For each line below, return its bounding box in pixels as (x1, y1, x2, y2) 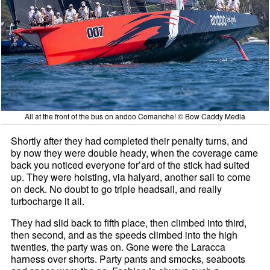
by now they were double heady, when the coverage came (11, 145, 259, 160)
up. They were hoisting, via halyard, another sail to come (11, 169, 251, 184)
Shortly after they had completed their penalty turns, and (11, 133, 248, 148)
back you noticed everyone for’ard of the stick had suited (11, 157, 250, 172)
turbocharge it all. (11, 193, 85, 208)
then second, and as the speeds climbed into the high (11, 227, 238, 242)
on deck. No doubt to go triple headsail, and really (11, 181, 222, 196)
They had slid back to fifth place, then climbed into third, (11, 215, 247, 230)
